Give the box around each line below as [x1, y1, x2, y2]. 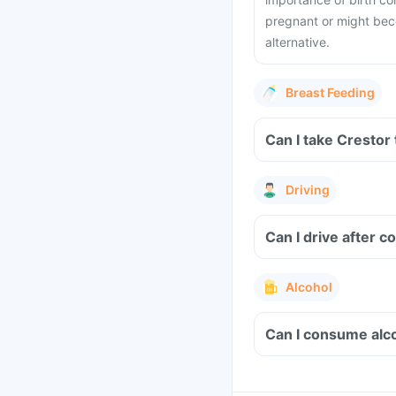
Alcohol [286, 279, 332, 294]
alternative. [265, 34, 330, 49]
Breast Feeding [286, 85, 375, 100]
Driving [286, 182, 330, 197]
